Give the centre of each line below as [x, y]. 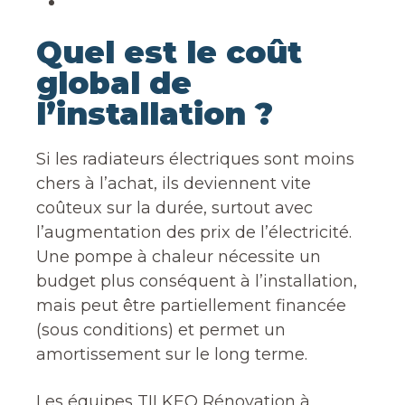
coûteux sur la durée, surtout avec [174, 208]
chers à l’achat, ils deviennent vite [174, 184]
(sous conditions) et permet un [161, 330]
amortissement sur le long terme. [172, 354]
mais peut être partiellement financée [191, 306]
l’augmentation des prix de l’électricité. [194, 232]
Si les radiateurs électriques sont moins [195, 159]
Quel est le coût [169, 52]
